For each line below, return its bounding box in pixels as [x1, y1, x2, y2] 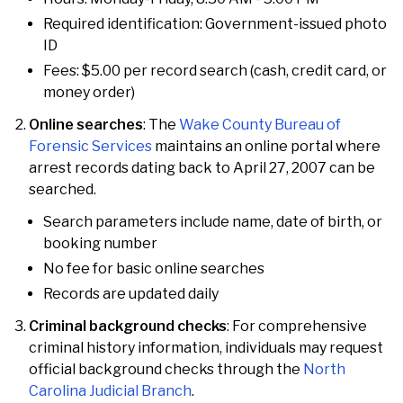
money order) [43, 84, 135, 101]
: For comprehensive [227, 318, 367, 335]
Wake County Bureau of [179, 116, 341, 133]
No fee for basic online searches [43, 260, 264, 277]
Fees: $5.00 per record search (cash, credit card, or [43, 62, 387, 79]
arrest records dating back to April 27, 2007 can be [29, 159, 375, 176]
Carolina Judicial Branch [29, 382, 192, 399]
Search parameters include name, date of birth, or [43, 213, 382, 230]
